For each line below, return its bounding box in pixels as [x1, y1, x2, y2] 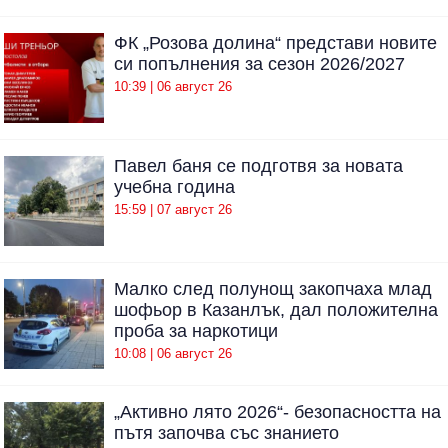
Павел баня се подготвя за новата [114, 156, 403, 177]
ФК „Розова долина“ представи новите [114, 33, 437, 54]
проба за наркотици [114, 321, 278, 342]
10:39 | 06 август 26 [114, 78, 232, 94]
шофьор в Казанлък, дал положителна [114, 300, 438, 321]
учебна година [114, 177, 235, 198]
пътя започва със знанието [114, 423, 339, 444]
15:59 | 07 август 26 [114, 201, 232, 217]
